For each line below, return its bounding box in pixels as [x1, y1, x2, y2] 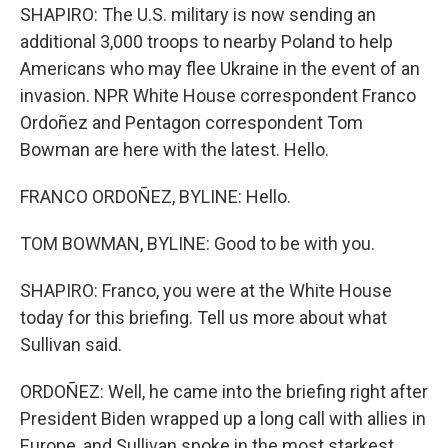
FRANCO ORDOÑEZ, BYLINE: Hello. [20, 186, 291, 207]
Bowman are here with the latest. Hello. [20, 139, 329, 160]
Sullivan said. [20, 334, 122, 355]
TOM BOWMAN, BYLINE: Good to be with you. [20, 233, 375, 254]
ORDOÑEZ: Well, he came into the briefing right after [20, 381, 428, 402]
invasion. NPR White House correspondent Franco [20, 85, 416, 106]
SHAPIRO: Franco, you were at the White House [20, 280, 392, 301]
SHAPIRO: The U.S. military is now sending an [20, 4, 376, 25]
